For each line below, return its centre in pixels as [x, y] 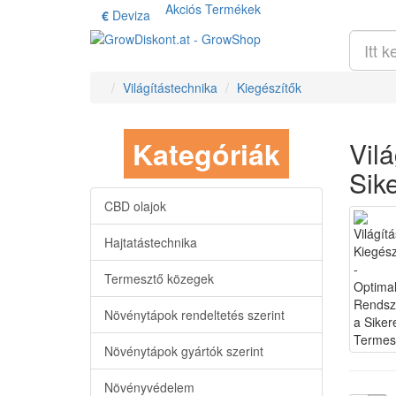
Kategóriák [206, 154]
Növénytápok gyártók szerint [184, 351]
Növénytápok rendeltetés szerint [194, 315]
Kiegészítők [269, 88]
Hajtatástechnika [151, 242]
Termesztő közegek [159, 278]
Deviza [131, 15]
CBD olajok [135, 206]
